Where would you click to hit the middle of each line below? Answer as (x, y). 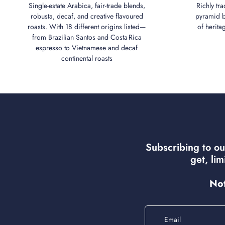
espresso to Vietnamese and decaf (87, 48)
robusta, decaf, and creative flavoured (87, 16)
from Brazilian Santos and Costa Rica (87, 37)
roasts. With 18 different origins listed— (87, 27)
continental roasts (87, 59)
